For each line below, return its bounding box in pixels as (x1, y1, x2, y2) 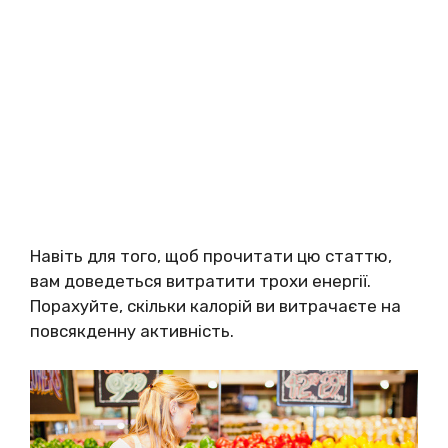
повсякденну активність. (30, 321, 234, 342)
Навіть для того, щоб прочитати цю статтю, (30, 246, 392, 267)
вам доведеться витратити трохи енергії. (30, 271, 371, 292)
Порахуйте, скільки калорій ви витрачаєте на (30, 296, 401, 317)
